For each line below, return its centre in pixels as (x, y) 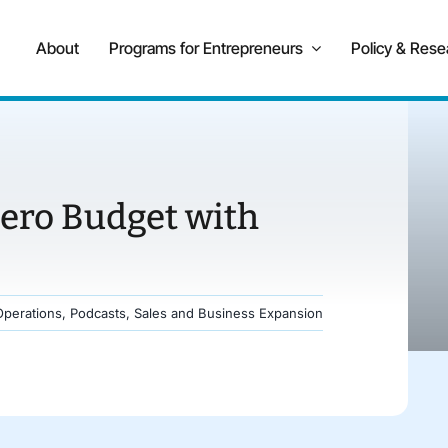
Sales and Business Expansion (228, 313)
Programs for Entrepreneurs (205, 48)
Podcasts (97, 313)
